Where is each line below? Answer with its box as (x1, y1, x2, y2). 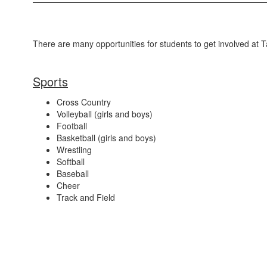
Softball (57, 155, 85, 167)
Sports (33, 72, 68, 90)
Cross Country (57, 95, 111, 108)
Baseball (57, 167, 89, 179)
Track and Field (57, 191, 115, 203)
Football (57, 119, 87, 132)
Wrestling (57, 143, 92, 156)
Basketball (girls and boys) (57, 131, 156, 144)
